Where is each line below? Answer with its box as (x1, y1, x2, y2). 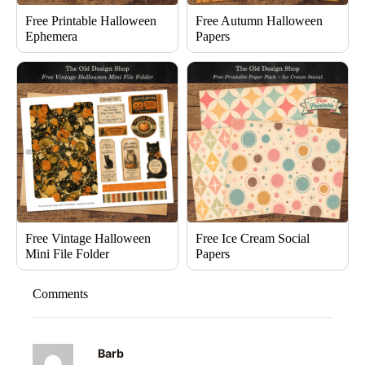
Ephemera (25, 29, 77, 44)
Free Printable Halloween (25, 14, 156, 29)
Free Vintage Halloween (25, 231, 151, 246)
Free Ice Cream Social (196, 231, 310, 246)
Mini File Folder (25, 247, 109, 262)
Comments (33, 287, 88, 301)
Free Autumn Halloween (196, 14, 323, 29)
